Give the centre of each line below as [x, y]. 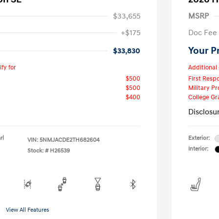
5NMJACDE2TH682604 [70, 140]
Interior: [198, 149]
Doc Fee [203, 33]
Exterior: [199, 138]
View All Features [27, 210]
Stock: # [38, 151]
